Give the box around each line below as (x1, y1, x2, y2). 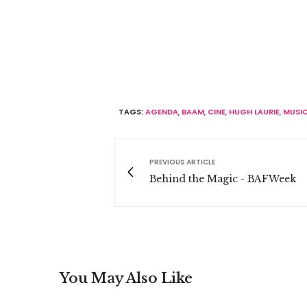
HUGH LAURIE (229, 106, 280, 117)
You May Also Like (60, 269, 193, 286)
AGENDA (145, 106, 178, 117)
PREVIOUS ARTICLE (149, 156, 215, 167)
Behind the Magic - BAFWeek (149, 172, 296, 185)
